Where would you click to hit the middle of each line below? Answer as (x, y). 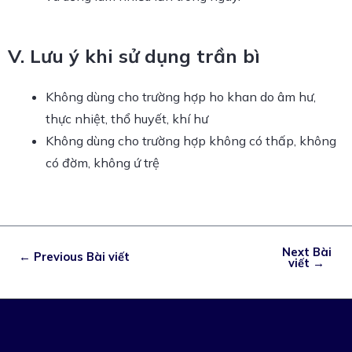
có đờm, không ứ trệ (103, 162)
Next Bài (306, 251)
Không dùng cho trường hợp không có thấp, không (191, 140)
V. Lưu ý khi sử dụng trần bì (134, 55)
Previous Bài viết (80, 256)
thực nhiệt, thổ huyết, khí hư (127, 118)
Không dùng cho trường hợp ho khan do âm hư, (181, 96)
